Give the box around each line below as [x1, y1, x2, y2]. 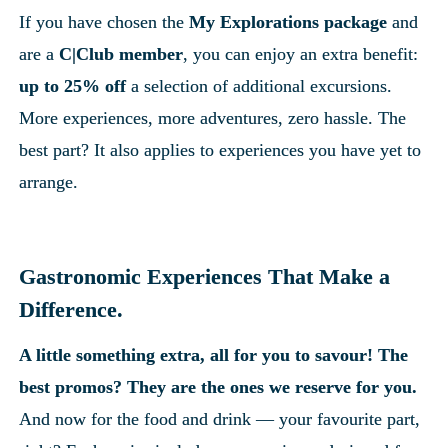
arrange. [19, 171, 79, 192]
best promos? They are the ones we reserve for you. [19, 376, 418, 397]
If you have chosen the [19, 11, 190, 32]
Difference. [19, 297, 124, 323]
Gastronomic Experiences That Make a [19, 264, 391, 290]
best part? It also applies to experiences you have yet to [19, 139, 422, 160]
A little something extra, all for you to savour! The [19, 344, 409, 365]
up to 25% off [19, 75, 127, 96]
